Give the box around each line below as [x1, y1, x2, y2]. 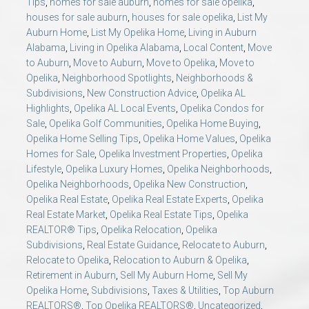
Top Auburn [223, 284, 274, 296]
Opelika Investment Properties [99, 148, 227, 159]
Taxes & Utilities [152, 284, 219, 296]
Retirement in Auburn [26, 269, 116, 281]
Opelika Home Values [143, 132, 235, 144]
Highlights [26, 102, 70, 114]
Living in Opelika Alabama [70, 41, 179, 53]
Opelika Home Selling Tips [26, 132, 139, 144]
